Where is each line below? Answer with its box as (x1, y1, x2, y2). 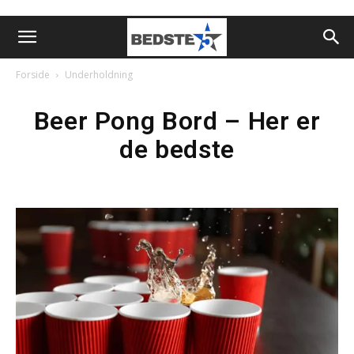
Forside (16, 68, 50, 81)
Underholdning (65, 68, 133, 81)
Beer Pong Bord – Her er (33, 106, 321, 136)
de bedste (119, 134, 235, 164)
